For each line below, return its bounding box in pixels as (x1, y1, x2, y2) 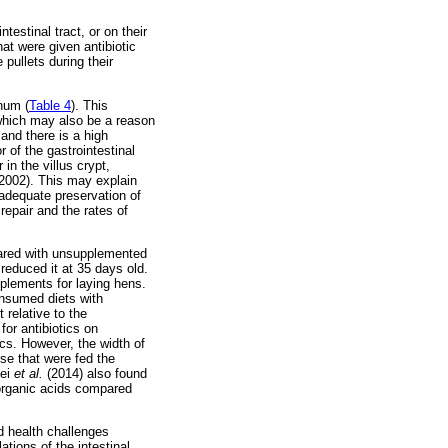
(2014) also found (47, 365, 147, 381)
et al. (14, 365, 47, 381)
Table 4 (29, 97, 71, 113)
